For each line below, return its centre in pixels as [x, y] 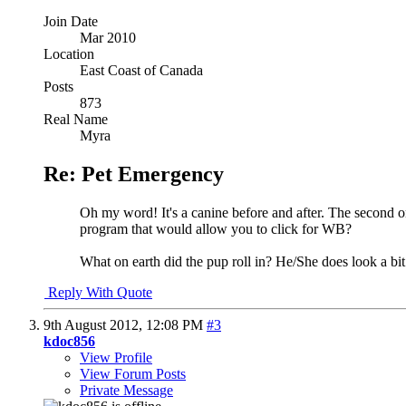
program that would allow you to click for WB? [216, 228]
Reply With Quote [98, 292]
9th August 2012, [95, 324]
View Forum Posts [133, 373]
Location [69, 53]
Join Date [71, 21]
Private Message [126, 390]
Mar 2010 [108, 37]
